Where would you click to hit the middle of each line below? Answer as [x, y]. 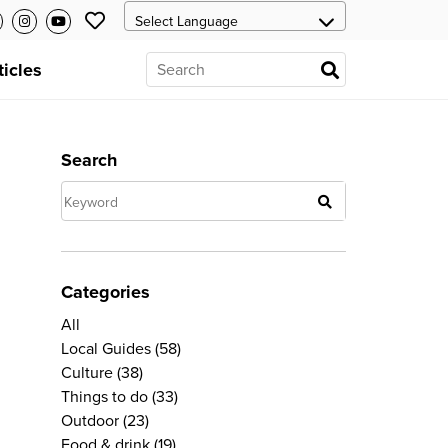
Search [89, 160]
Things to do [104, 397]
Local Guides [106, 349]
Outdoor [90, 421]
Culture [87, 373]
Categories [105, 292]
